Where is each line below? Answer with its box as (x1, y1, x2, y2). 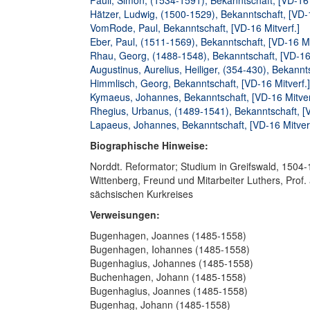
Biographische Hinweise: (90, 138, 208, 152)
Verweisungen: (90, 208, 160, 221)
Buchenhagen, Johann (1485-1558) (90, 270, 246, 284)
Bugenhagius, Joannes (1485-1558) (90, 284, 248, 298)
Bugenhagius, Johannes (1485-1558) (90, 256, 253, 270)
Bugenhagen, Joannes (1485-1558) (90, 228, 246, 242)
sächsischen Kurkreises (90, 187, 193, 201)
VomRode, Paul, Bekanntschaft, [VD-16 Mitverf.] (90, 21, 300, 35)
